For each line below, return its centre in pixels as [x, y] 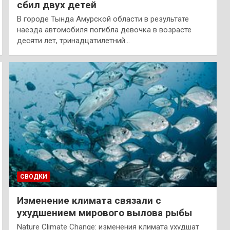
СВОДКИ [33, 176]
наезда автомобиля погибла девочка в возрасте [104, 30]
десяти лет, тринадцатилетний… [73, 41]
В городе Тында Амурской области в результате [103, 19]
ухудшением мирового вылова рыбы [104, 213]
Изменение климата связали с [89, 200]
